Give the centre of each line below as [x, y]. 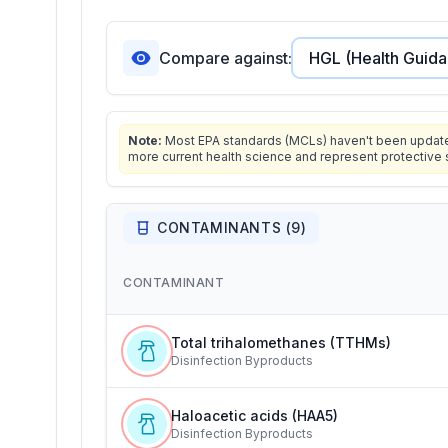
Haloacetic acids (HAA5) [254, 415]
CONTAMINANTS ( [224, 227]
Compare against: [225, 58]
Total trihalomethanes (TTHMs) [281, 342]
